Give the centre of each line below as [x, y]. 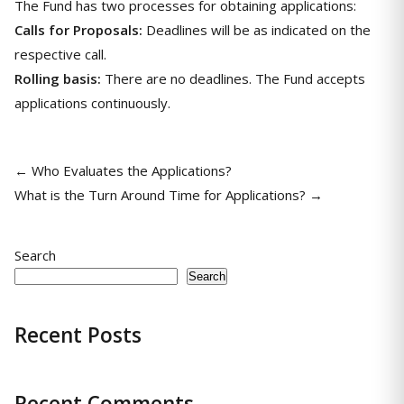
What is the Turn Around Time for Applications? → [169, 195]
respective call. [60, 54]
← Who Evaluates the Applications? [123, 170]
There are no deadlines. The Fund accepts [233, 78]
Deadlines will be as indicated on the [257, 30]
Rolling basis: [58, 78]
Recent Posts [78, 335]
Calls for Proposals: [78, 30]
